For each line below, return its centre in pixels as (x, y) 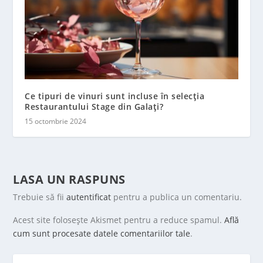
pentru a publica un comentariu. (177, 197)
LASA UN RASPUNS (69, 180)
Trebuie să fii (40, 197)
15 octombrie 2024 (56, 122)
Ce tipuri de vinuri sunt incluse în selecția (115, 96)
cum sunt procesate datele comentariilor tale (102, 234)
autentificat (89, 197)
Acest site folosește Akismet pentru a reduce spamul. (119, 220)
